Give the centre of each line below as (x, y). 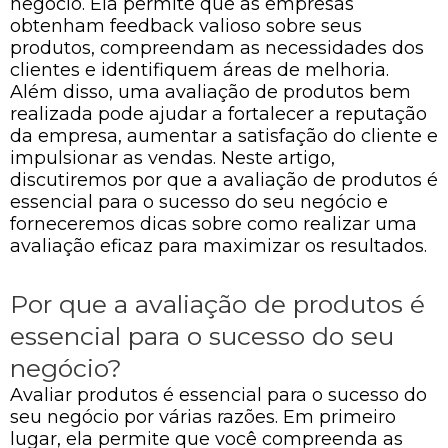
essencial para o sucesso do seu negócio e (199, 201)
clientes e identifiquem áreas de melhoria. (199, 69)
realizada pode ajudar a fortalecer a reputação (218, 113)
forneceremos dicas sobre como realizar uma (213, 223)
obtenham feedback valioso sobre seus (186, 25)
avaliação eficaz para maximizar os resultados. (218, 245)
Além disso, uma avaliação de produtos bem (210, 91)
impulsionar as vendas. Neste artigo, (172, 157)
